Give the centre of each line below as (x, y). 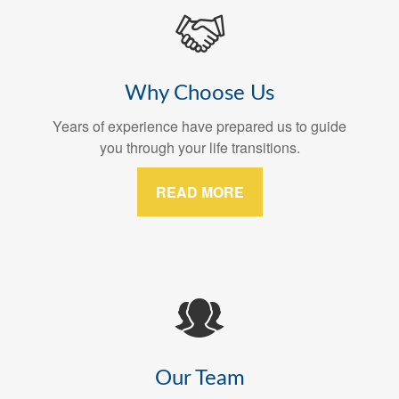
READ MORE (199, 192)
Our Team (199, 379)
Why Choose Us (199, 94)
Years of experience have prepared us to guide (199, 126)
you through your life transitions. (199, 148)
